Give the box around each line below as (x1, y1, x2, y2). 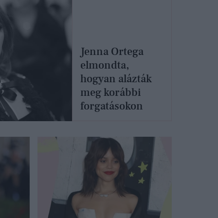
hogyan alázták (80, 72, 152, 86)
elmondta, (80, 58, 129, 73)
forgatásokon (80, 99, 144, 113)
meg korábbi (80, 86, 142, 100)
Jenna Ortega (80, 45, 144, 59)
